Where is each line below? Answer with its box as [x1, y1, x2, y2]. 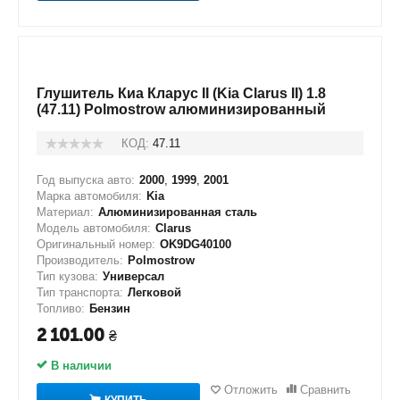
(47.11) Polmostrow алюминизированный [37, 102, 326, 117]
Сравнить [299, 383, 351, 396]
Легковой [128, 286, 181, 299]
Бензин [89, 302, 130, 315]
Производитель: [37, 254, 123, 267]
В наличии [47, 359, 112, 372]
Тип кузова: [37, 270, 98, 283]
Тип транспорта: [37, 286, 123, 299]
